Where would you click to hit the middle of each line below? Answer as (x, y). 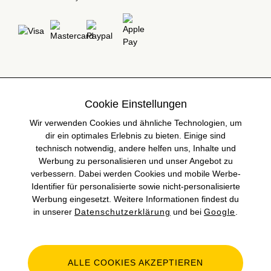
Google (220, 212)
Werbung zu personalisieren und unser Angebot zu (135, 161)
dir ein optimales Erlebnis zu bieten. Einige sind (135, 135)
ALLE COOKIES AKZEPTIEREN (135, 263)
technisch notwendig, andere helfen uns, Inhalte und (135, 148)
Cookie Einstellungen (135, 104)
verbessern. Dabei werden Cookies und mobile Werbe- (135, 174)
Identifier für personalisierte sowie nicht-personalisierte (135, 186)
